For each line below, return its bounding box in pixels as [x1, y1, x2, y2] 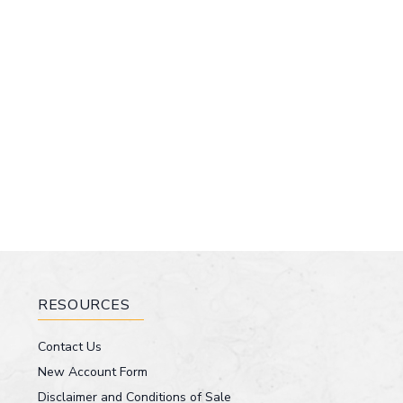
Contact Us [37, 338, 102, 356]
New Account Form [37, 363, 148, 381]
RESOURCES [37, 295, 130, 316]
